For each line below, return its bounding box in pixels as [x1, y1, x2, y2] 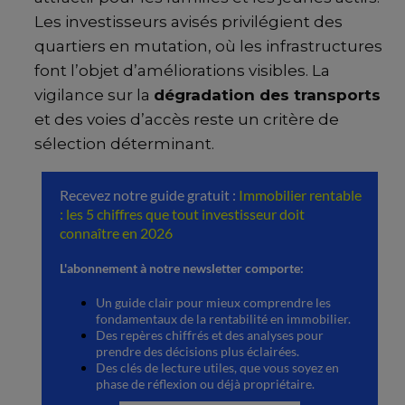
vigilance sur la [34, 85, 154, 104]
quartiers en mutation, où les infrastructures [34, 36, 382, 55]
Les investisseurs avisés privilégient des [34, 12, 343, 31]
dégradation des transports [154, 85, 381, 104]
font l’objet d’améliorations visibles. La [34, 61, 330, 80]
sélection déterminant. [34, 134, 214, 153]
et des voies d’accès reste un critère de [34, 109, 339, 128]
